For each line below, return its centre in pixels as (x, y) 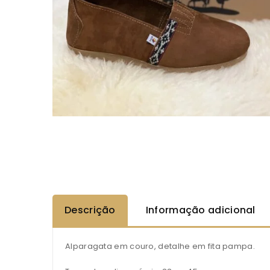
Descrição (90, 210)
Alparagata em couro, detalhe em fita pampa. (160, 246)
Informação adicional (200, 210)
